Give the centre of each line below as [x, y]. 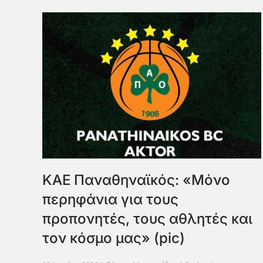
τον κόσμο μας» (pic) [114, 238]
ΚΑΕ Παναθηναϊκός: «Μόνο [136, 180]
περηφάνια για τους [110, 200]
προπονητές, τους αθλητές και [147, 219]
